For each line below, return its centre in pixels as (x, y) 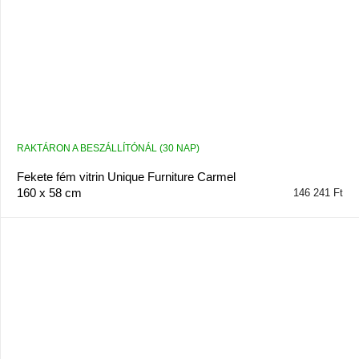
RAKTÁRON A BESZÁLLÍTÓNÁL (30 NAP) (108, 149)
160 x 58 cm (49, 193)
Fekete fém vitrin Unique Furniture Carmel (126, 177)
